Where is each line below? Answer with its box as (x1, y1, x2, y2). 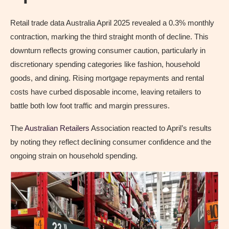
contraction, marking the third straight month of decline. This (10, 32, 209, 41)
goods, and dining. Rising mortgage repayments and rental (10, 74, 204, 83)
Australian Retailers (25, 124, 89, 133)
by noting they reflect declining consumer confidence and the (10, 138, 211, 147)
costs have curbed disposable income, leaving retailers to (10, 87, 201, 97)
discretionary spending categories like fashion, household (10, 60, 200, 69)
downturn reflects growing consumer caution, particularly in (10, 46, 205, 55)
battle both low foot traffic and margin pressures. (10, 101, 170, 110)
